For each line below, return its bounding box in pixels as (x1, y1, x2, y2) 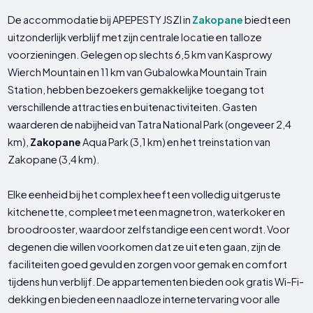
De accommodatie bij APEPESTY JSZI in (8, 13, 193, 27)
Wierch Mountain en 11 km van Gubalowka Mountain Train (8, 66, 268, 79)
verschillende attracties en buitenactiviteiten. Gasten (8, 101, 258, 114)
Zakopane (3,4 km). (8, 153, 100, 166)
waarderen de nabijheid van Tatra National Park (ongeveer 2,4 (8, 118, 292, 131)
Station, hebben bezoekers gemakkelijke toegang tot (8, 83, 265, 96)
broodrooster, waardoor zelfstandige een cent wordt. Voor (8, 223, 291, 236)
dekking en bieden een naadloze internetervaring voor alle (8, 293, 281, 306)
